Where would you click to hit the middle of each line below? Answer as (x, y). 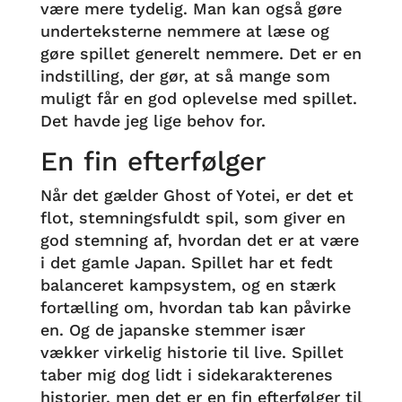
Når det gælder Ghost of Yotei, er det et (197, 195)
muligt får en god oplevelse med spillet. (198, 98)
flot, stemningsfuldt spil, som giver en (192, 218)
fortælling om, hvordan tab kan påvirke (195, 307)
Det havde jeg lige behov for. (153, 121)
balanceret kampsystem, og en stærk (188, 285)
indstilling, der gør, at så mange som (185, 76)
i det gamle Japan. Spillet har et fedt (186, 262)
